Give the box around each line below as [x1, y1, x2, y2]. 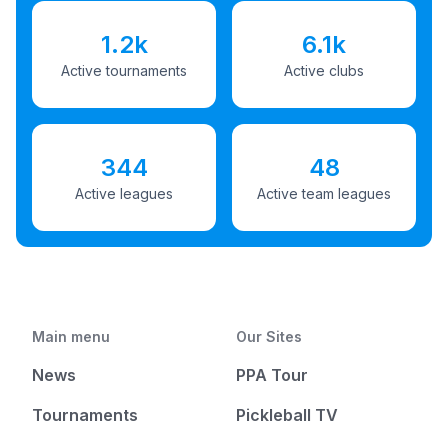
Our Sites [236, 328, 302, 345]
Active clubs [284, 61, 364, 79]
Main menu [32, 328, 110, 345]
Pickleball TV [236, 405, 338, 425]
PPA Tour [236, 365, 308, 385]
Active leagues [75, 184, 173, 202]
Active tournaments [61, 61, 187, 79]
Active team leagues [257, 184, 391, 202]
